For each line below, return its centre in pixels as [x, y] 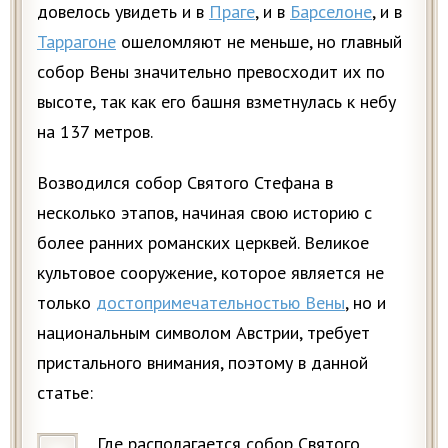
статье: [65, 392]
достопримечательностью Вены [220, 302]
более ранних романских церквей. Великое [203, 242]
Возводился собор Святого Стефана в [185, 182]
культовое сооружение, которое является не [210, 272]
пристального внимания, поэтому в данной [202, 362]
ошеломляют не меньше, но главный [259, 41]
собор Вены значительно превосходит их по [211, 71]
